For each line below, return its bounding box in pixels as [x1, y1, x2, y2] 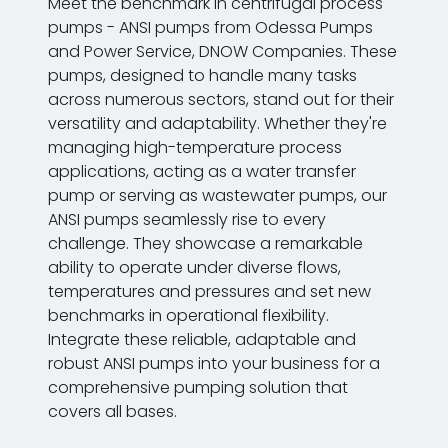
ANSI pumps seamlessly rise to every [48, 208, 326, 232]
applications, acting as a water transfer [48, 160, 356, 184]
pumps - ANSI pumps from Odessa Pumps [48, 16, 373, 40]
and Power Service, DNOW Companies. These [48, 40, 397, 64]
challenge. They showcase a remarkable [48, 232, 363, 256]
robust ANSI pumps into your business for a [48, 352, 380, 376]
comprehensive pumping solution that [48, 376, 348, 400]
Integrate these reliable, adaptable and [48, 328, 356, 352]
